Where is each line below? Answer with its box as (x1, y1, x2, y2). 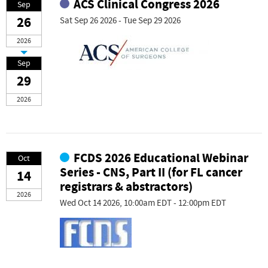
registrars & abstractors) (60, 179, 193, 196)
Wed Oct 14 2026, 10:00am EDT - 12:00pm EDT (60, 197, 226, 209)
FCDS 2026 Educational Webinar (74, 150, 249, 167)
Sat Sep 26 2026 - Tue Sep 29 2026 (60, 15, 181, 27)
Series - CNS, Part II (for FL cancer (60, 165, 242, 181)
